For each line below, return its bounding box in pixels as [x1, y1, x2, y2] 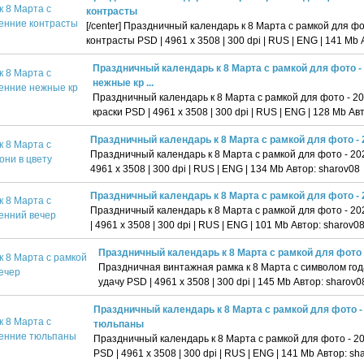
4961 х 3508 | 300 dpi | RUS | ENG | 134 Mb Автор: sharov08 [89, 162, 360, 174]
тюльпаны [93, 318, 144, 329]
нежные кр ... [92, 77, 154, 89]
